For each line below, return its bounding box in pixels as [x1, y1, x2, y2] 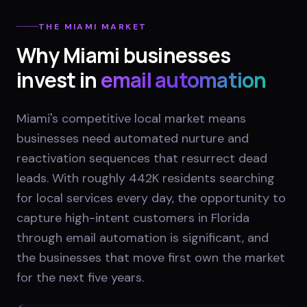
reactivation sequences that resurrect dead [16, 149, 267, 167]
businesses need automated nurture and [16, 130, 249, 147]
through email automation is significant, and [16, 229, 269, 246]
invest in [16, 65, 97, 94]
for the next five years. [16, 269, 144, 286]
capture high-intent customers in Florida [16, 209, 249, 226]
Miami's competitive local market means [16, 110, 246, 127]
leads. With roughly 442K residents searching [16, 169, 275, 186]
